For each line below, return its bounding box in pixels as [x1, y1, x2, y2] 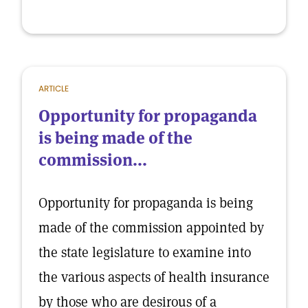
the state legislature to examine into [38, 243, 251, 261]
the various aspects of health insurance [38, 268, 269, 286]
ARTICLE [38, 82, 69, 94]
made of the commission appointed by [38, 219, 264, 236]
